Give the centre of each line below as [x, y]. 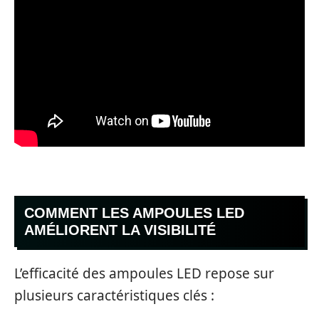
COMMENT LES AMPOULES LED [134, 213]
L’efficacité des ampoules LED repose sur [144, 274]
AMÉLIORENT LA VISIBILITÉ [120, 230]
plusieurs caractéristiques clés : [114, 296]
